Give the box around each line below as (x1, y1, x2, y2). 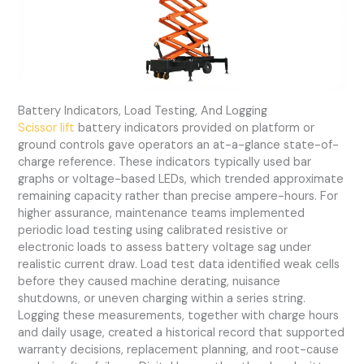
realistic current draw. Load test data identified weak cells (18, 256, 340, 272)
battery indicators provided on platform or (75, 119, 315, 136)
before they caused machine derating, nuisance (18, 273, 281, 289)
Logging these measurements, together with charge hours (18, 307, 340, 323)
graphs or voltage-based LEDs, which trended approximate (18, 171, 344, 187)
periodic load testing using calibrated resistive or (18, 222, 288, 238)
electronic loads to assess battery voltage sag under (18, 239, 312, 255)
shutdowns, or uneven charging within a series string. (18, 290, 306, 306)
